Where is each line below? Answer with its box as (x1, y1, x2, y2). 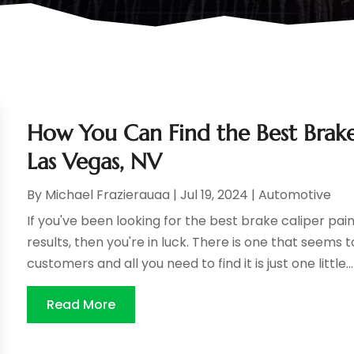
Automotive (258, 186, 332, 205)
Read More (47, 296, 116, 314)
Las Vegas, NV (27, 148, 162, 176)
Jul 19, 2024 (180, 186, 249, 205)
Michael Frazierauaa (45, 186, 171, 205)
